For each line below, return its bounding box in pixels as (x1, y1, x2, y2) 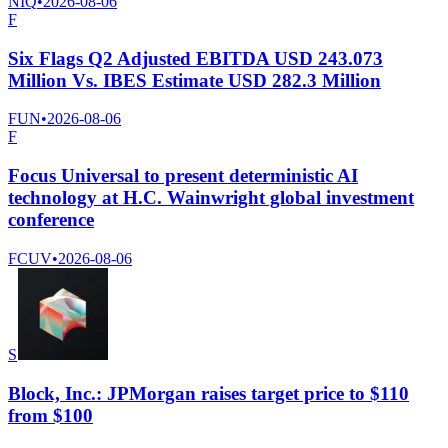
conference (8, 209, 94, 231)
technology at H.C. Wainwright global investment (8, 187, 414, 209)
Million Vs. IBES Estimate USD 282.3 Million (8, 69, 381, 91)
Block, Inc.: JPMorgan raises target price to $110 (8, 382, 409, 404)
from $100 (8, 404, 93, 426)
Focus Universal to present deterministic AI (8, 165, 358, 187)
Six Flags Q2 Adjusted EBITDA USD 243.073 (8, 47, 383, 69)
